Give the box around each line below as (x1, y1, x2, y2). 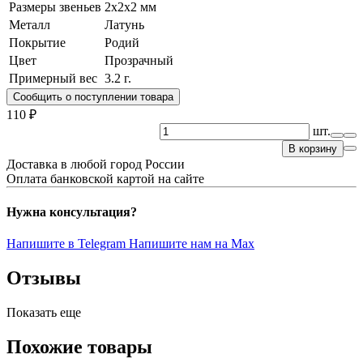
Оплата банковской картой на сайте (6, 171, 204, 186)
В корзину (288, 142, 337, 155)
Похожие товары (6, 336, 152, 358)
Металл (9, 17, 50, 32)
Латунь (105, 17, 144, 32)
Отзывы (6, 267, 81, 289)
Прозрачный (105, 53, 173, 67)
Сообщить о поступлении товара (13, 90, 173, 103)
